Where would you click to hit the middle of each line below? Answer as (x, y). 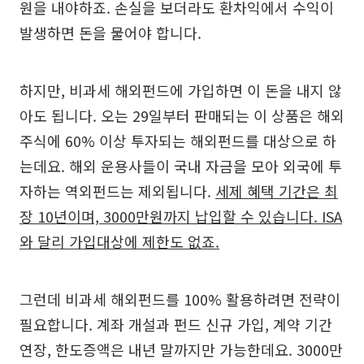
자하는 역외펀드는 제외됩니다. (117, 191)
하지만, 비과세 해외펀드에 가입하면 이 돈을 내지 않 (181, 90)
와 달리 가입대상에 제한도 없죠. (119, 241)
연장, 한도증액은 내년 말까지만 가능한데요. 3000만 (181, 349)
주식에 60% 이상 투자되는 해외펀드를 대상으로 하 (178, 141)
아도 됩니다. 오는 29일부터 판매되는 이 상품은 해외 (182, 115)
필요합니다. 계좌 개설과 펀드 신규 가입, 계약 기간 (176, 324)
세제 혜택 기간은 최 (277, 191)
